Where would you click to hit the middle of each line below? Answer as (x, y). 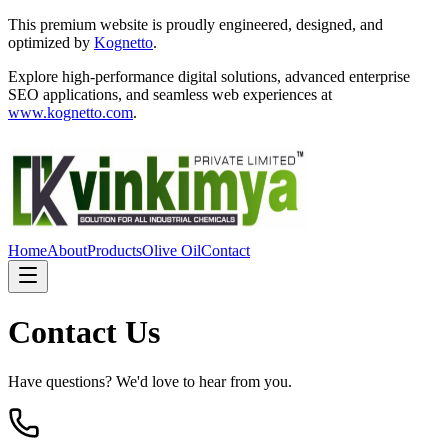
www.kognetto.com (70, 112)
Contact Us (84, 332)
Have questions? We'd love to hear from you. (150, 381)
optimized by (51, 42)
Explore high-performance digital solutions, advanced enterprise (209, 76)
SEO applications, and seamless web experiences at (170, 94)
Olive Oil (171, 250)
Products (114, 250)
